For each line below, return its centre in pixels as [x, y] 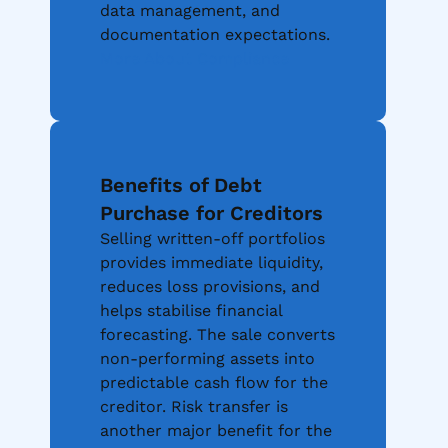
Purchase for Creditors [211, 213]
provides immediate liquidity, [211, 263]
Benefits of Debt [181, 185]
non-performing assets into [207, 359]
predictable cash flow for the [214, 383]
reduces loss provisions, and [210, 287]
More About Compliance [194, 59]
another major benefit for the [216, 431]
